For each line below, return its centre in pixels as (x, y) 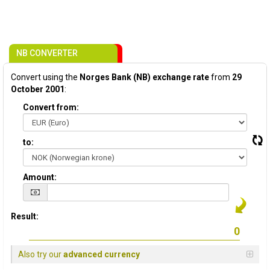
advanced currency (102, 254)
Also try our (41, 254)
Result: (25, 216)
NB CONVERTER (47, 53)
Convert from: (51, 107)
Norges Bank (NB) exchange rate (144, 77)
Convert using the (45, 77)
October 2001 (38, 89)
